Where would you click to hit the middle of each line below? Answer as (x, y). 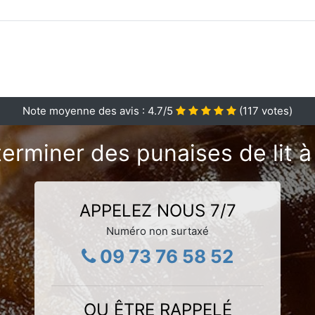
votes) (276, 110)
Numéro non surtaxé (157, 231)
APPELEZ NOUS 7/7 (157, 210)
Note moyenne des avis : (85, 110)
